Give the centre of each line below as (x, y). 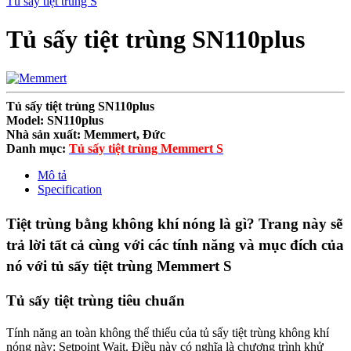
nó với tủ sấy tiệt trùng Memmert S (119, 266)
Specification (70, 189)
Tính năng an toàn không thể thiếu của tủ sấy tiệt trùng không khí (168, 333)
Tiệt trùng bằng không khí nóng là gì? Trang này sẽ (174, 223)
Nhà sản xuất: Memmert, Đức (86, 134)
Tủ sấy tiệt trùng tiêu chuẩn (96, 301)
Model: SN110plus (55, 120)
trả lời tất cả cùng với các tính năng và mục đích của (175, 244)
